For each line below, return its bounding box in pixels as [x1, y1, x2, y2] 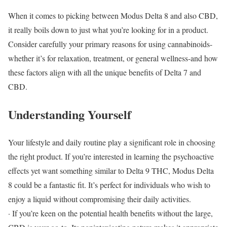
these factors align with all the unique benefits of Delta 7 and [8, 66, 201, 78]
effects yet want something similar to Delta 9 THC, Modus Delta [8, 165, 214, 176]
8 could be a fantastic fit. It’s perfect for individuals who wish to [8, 179, 210, 190]
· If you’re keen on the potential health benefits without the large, [8, 207, 213, 218]
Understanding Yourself [8, 105, 131, 123]
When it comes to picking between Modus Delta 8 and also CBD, [8, 10, 218, 21]
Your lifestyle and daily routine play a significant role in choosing [8, 136, 215, 147]
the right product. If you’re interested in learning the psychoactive [8, 150, 214, 162]
